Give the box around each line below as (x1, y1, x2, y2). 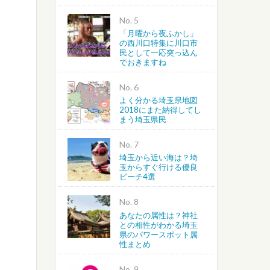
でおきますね (119, 57, 166, 67)
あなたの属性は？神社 (119, 210, 198, 220)
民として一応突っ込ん (119, 47, 198, 57)
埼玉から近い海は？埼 (119, 152, 198, 163)
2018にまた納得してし (119, 105, 201, 115)
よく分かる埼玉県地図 (119, 95, 198, 105)
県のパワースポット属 (119, 229, 198, 239)
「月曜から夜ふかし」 (119, 28, 198, 38)
